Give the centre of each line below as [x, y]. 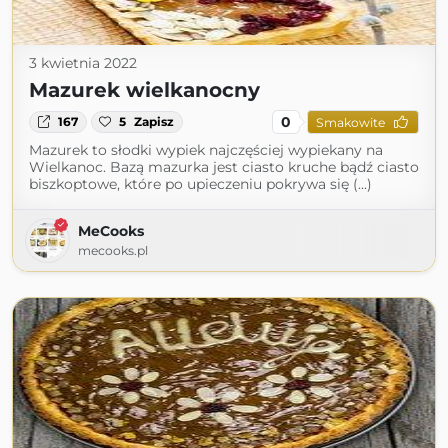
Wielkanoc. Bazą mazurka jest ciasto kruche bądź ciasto [224, 167]
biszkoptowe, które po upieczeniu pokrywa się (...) [200, 184]
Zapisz [154, 121]
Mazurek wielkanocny [144, 90]
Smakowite [350, 122]
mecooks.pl [113, 250]
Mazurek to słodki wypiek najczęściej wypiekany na [206, 150]
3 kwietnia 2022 [83, 63]
